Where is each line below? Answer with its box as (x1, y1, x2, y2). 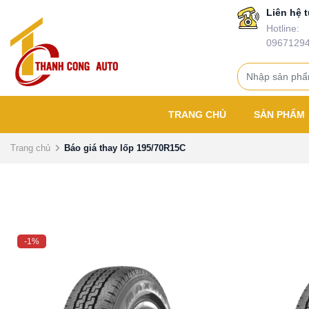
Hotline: (266, 23, 299, 34)
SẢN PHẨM (254, 109, 308, 120)
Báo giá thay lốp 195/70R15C (64, 143, 186, 153)
